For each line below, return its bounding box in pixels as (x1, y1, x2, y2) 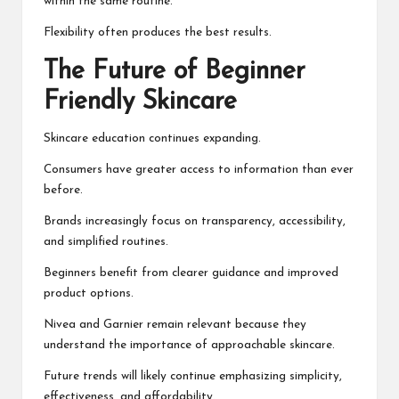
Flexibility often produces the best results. (44, 26, 272, 38)
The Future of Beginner (44, 58, 305, 85)
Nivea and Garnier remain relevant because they (44, 318, 306, 330)
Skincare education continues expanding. (44, 132, 261, 144)
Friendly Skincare (44, 88, 237, 115)
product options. (44, 287, 134, 299)
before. (44, 183, 83, 196)
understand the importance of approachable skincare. (44, 338, 335, 351)
